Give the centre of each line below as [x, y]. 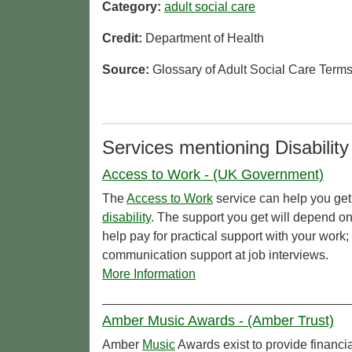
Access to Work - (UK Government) [213, 175]
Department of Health [205, 38]
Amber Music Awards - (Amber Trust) [218, 321]
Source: [127, 70]
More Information [149, 274]
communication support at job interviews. [215, 255]
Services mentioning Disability [225, 148]
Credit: [124, 38]
